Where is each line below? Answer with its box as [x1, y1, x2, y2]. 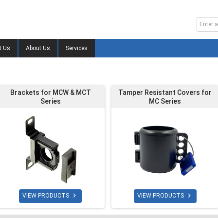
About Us [26, 45, 50, 52]
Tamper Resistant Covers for [118, 89, 212, 96]
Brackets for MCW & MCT [10, 89, 91, 96]
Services [66, 45, 88, 52]
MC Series [149, 97, 182, 105]
